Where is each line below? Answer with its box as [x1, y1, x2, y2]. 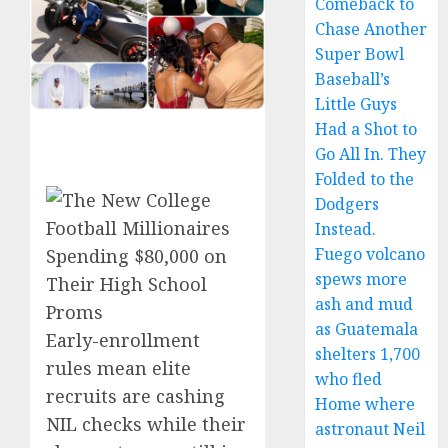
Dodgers [315, 193, 380, 215]
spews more [315, 268, 408, 290]
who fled [315, 368, 383, 390]
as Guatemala [315, 318, 419, 340]
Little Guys [315, 93, 398, 115]
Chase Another [315, 18, 428, 40]
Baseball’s [315, 68, 391, 90]
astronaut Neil [315, 418, 426, 440]
